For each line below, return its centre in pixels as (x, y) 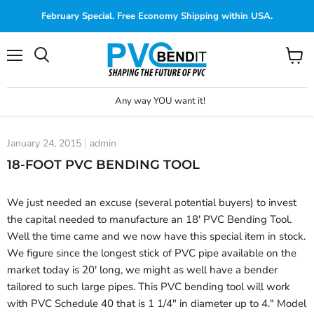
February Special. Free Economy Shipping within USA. (157, 16)
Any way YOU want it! (160, 101)
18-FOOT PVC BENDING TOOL (103, 165)
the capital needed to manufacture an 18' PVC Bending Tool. (149, 220)
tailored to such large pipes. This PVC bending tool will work (149, 287)
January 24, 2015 (44, 144)
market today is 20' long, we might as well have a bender (142, 270)
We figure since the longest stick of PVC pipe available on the (152, 253)
